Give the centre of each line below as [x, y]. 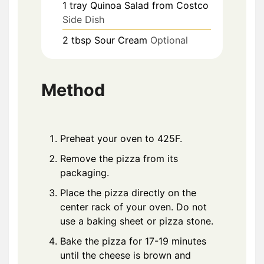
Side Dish [83, 19]
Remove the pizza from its [119, 159]
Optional [169, 40]
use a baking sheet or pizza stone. [137, 221]
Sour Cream [121, 40]
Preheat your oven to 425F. [121, 139]
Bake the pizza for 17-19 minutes [133, 241]
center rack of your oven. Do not [133, 207]
